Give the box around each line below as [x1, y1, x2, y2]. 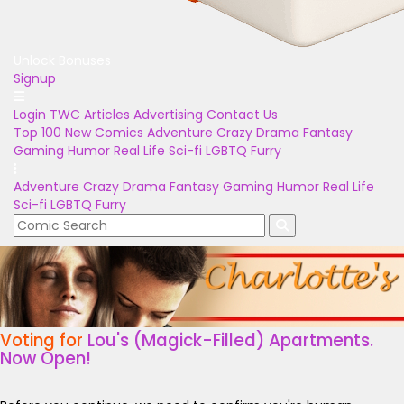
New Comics [65, 124, 143, 142]
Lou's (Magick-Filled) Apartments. [87, 328, 373, 353]
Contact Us [207, 106, 278, 124]
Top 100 [14, 124, 61, 142]
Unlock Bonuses [14, 51, 111, 69]
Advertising [133, 106, 203, 124]
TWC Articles [50, 106, 130, 124]
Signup [14, 69, 56, 87]
